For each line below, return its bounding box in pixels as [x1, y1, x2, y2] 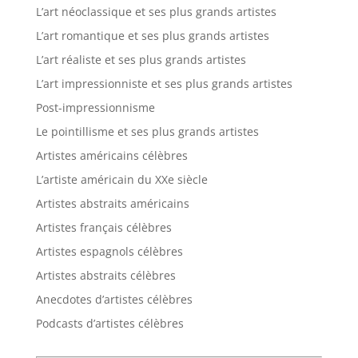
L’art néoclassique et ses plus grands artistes [35, 4, 276, 19]
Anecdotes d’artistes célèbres [35, 292, 193, 307]
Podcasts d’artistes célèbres [35, 316, 184, 331]
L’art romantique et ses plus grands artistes [35, 28, 269, 43]
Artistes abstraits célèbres [35, 268, 176, 283]
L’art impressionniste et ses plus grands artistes [35, 76, 292, 91]
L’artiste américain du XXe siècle [35, 172, 208, 187]
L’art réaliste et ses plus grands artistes [35, 52, 246, 67]
